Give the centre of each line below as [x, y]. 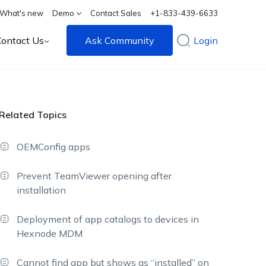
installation [42, 190]
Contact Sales [116, 13]
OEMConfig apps [54, 147]
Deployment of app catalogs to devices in [108, 219]
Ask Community [120, 40]
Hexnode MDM [50, 233]
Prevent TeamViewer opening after [94, 176]
